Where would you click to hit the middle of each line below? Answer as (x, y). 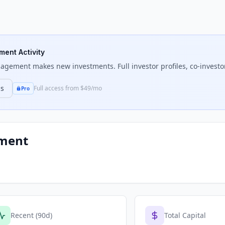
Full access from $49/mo (68, 88)
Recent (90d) (31, 215)
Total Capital (185, 215)
